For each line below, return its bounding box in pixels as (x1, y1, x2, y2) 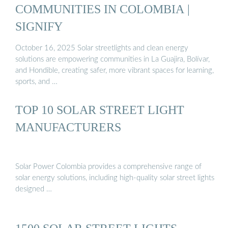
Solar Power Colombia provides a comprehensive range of (15, 162, 202, 170)
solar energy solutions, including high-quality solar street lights (15, 174, 214, 182)
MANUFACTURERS (15, 120, 121, 134)
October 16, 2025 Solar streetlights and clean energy (15, 44, 188, 52)
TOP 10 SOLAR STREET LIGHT (15, 103, 184, 117)
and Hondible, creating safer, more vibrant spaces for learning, (15, 67, 214, 75)
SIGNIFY (15, 19, 63, 33)
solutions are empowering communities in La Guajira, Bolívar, (15, 55, 210, 64)
